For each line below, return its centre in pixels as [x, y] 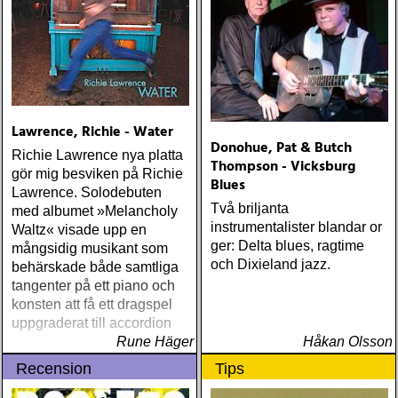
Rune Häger [155, 342]
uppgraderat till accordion [92, 323]
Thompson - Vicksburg [283, 167]
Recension [54, 369]
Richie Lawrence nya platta [97, 155]
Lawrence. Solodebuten [87, 192]
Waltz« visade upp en [79, 230]
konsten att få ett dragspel [92, 304]
